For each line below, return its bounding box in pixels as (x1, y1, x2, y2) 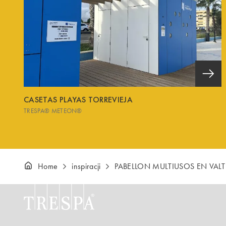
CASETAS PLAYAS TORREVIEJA (24, 94, 133, 105)
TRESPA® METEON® (24, 106, 82, 115)
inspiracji (72, 161, 101, 171)
